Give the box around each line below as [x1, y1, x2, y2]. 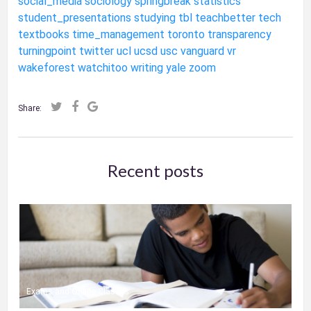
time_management [72, 27, 165, 41]
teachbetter [195, 10, 256, 24]
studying [134, 10, 176, 24]
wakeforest [18, 60, 76, 74]
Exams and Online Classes [26, 286, 129, 296]
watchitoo [78, 60, 128, 74]
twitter [79, 44, 115, 58]
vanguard [180, 44, 225, 58]
